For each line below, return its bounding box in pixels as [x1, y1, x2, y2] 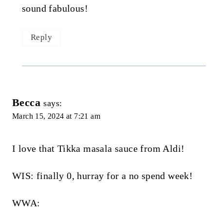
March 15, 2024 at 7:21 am [12, 111, 100, 120]
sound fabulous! [21, 3, 88, 14]
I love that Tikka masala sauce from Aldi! [12, 143, 185, 154]
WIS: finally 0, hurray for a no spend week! [12, 170, 193, 181]
